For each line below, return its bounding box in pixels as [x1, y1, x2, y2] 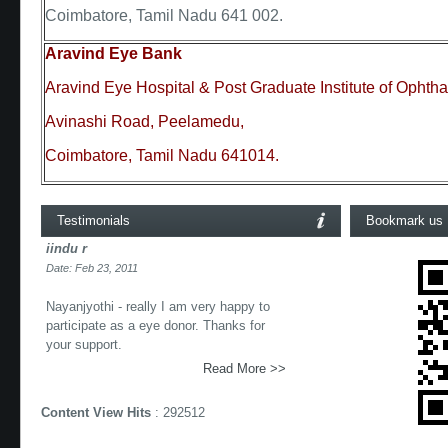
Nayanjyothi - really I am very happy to [46, 299, 270, 315]
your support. [46, 337, 122, 353]
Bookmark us [366, 213, 444, 229]
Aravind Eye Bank [45, 45, 182, 63]
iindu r [46, 241, 87, 257]
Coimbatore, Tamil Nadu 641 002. [45, 7, 283, 25]
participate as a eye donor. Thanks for [46, 318, 265, 334]
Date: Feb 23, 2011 [46, 262, 138, 275]
